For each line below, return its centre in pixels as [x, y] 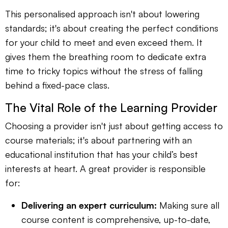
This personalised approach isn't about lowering [102, 14]
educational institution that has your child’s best [102, 154]
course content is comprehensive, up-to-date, [116, 220]
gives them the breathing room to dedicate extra [106, 57]
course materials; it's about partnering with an [98, 140]
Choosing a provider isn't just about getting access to [114, 126]
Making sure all [188, 205]
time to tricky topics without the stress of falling [104, 71]
